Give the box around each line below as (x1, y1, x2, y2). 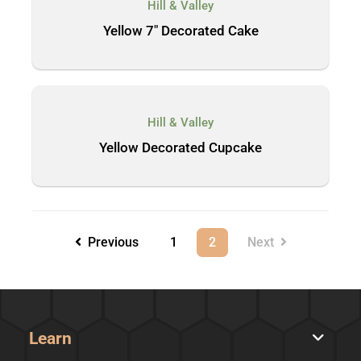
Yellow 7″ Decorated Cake (102, 23, 259, 39)
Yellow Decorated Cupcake (99, 139, 262, 156)
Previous (81, 234, 139, 250)
